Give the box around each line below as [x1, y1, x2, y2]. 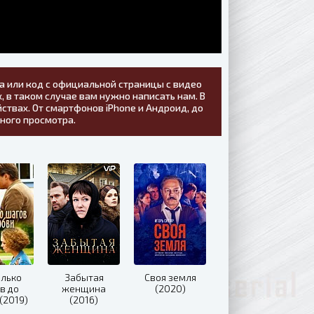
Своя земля [144, 271, 196, 283]
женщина [62, 282, 106, 294]
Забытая [64, 271, 104, 283]
